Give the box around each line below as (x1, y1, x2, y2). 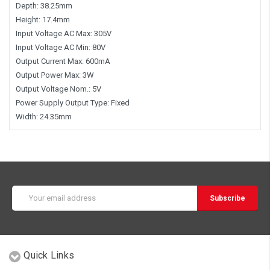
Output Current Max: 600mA (16, 56, 110, 66)
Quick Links (24, 249, 74, 261)
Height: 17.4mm (16, 14, 70, 24)
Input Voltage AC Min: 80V (16, 42, 105, 52)
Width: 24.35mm (16, 111, 72, 121)
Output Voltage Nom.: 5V (16, 84, 101, 93)
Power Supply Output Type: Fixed (16, 98, 130, 107)
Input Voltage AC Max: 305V (16, 28, 111, 38)
